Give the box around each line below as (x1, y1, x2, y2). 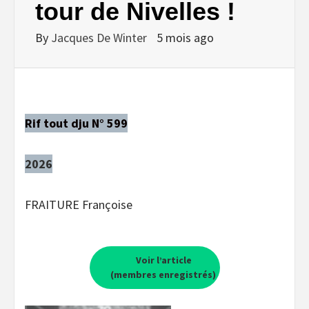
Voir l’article (134, 253, 192, 266)
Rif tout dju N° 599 (25, 114, 128, 131)
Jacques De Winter (51, 29, 150, 46)
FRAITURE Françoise (25, 196, 132, 212)
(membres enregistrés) (110, 268, 216, 281)
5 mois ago (157, 29, 214, 46)
